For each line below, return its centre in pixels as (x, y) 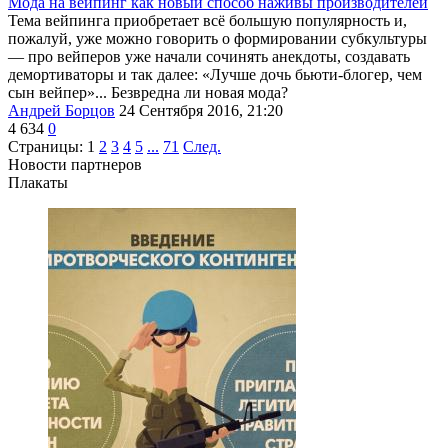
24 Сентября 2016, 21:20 (201, 110)
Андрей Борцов (61, 110)
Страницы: (45, 146)
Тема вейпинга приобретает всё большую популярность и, (207, 20)
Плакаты (38, 182)
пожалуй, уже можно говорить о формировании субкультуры (217, 38)
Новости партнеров (75, 164)
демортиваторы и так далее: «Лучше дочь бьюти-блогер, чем (215, 74)
